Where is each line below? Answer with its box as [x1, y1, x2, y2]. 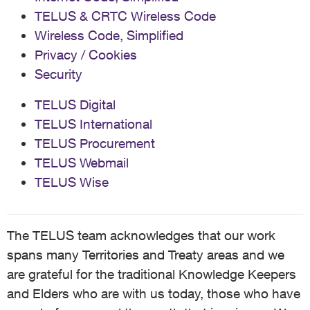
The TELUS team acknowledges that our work [7, 228, 275, 243]
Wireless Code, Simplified [35, 28, 183, 43]
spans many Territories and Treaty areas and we [7, 247, 284, 262]
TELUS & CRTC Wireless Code [35, 8, 216, 24]
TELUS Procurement [35, 136, 155, 151]
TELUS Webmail [35, 155, 129, 170]
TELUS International [35, 116, 152, 131]
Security [35, 66, 82, 82]
